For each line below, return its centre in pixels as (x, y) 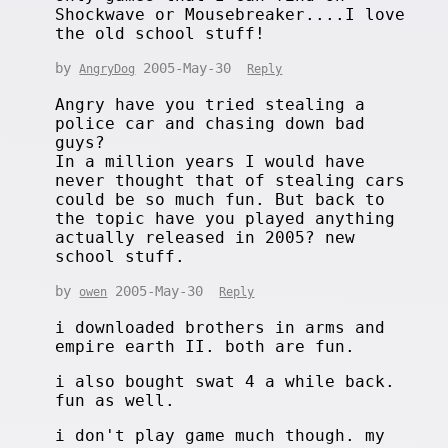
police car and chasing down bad (210, 123)
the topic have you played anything (225, 218)
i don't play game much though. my (220, 435)
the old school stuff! (160, 33)
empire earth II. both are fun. (205, 346)
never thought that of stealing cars (230, 180)
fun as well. (115, 400)
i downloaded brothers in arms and (220, 327)
